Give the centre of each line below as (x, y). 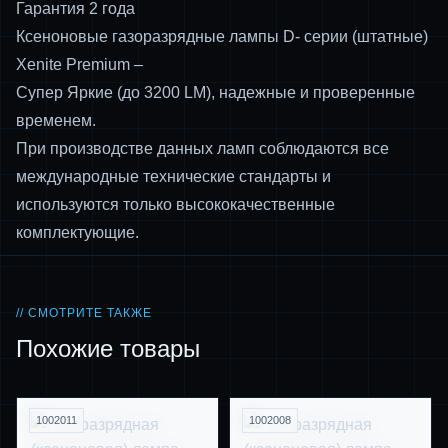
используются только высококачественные (175, 204)
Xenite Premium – (79, 64)
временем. (56, 120)
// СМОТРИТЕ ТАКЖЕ (84, 313)
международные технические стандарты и (173, 176)
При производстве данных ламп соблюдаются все (202, 148)
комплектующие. (77, 232)
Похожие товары (108, 348)
